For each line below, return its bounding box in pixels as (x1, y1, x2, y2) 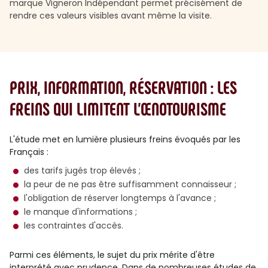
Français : (10, 146, 48, 158)
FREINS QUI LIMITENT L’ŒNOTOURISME (10, 98, 226, 119)
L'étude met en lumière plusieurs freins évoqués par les (10, 133, 240, 145)
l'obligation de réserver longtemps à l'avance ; (24, 192, 216, 204)
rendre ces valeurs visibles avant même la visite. (10, 10, 212, 22)
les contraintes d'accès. (24, 220, 123, 232)
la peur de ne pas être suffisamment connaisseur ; (24, 178, 236, 190)
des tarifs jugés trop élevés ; (24, 165, 141, 176)
